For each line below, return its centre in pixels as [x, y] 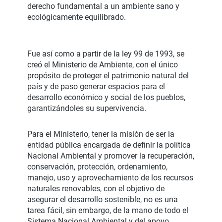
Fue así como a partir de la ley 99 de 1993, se [106, 54]
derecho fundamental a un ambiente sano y [103, 6]
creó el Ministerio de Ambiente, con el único [103, 65]
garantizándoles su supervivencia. [87, 109]
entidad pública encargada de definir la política [109, 145]
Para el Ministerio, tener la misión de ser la [101, 134]
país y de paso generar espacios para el [96, 87]
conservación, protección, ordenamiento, [97, 167]
